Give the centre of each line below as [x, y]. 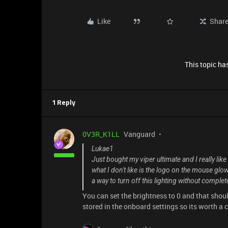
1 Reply [64, 103]
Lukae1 [103, 149]
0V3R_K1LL [101, 134]
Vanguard [139, 134]
